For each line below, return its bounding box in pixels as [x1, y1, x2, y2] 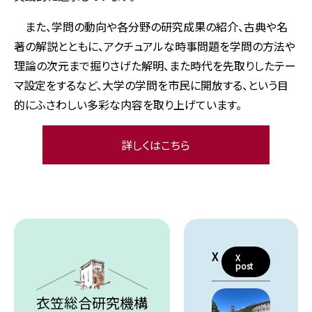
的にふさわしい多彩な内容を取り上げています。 [14, 96, 242, 114]
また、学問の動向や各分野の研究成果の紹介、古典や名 [14, 18, 288, 36]
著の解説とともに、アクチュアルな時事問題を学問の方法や [14, 38, 295, 55]
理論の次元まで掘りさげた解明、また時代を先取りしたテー [14, 57, 296, 75]
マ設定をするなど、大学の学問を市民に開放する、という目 [14, 77, 288, 94]
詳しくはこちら [121, 136, 191, 154]
